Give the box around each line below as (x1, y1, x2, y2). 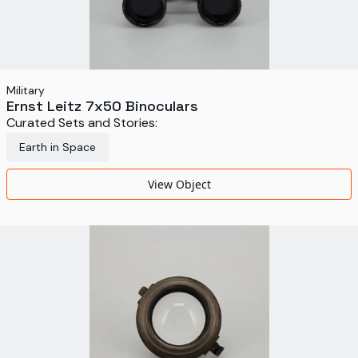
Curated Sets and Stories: (6, 114, 157, 131)
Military (6, 83, 45, 97)
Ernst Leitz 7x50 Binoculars (6, 97, 198, 115)
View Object (147, 177, 211, 192)
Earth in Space (19, 140, 96, 154)
